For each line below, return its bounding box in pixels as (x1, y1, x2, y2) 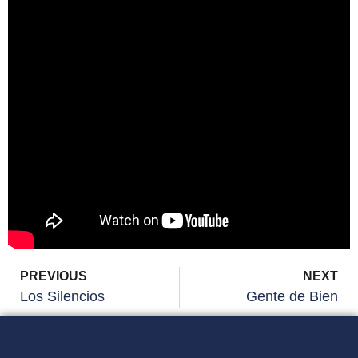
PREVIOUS (20, 268, 87, 283)
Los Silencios (20, 288, 105, 304)
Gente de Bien (246, 288, 338, 304)
